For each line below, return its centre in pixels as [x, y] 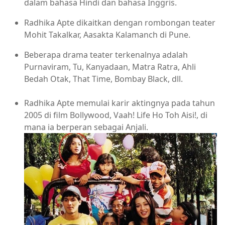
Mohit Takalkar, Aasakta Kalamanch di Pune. [107, 34]
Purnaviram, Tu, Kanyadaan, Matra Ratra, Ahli [110, 67]
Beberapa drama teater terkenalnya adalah [106, 54]
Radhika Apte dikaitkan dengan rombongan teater [120, 22]
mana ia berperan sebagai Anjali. [86, 127]
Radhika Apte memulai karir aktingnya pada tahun [120, 103]
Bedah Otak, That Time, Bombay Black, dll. [103, 79]
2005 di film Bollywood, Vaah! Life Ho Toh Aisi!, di [116, 115]
